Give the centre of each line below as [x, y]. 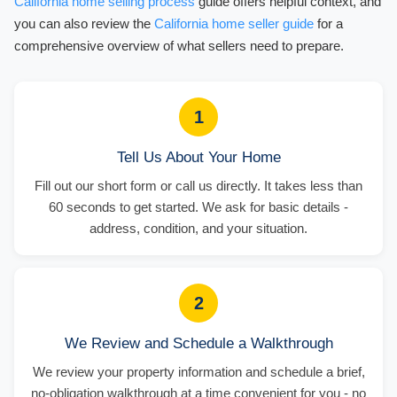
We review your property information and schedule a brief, [198, 371]
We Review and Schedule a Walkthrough [198, 343]
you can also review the [84, 23]
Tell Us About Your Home [198, 157]
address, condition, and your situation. [198, 228]
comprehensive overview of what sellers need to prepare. [179, 45]
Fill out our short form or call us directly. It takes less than [198, 185]
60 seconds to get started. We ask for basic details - [198, 206]
